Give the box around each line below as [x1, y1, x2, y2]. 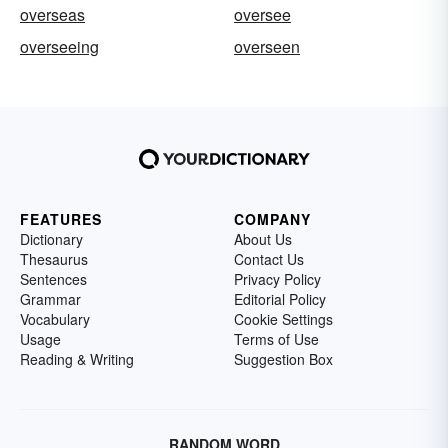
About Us [234, 229, 292, 249]
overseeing [20, 35, 99, 58]
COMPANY [234, 209, 311, 229]
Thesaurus [20, 249, 88, 269]
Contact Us [234, 249, 304, 269]
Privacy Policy [234, 269, 321, 289]
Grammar [20, 289, 81, 309]
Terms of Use [234, 329, 319, 349]
